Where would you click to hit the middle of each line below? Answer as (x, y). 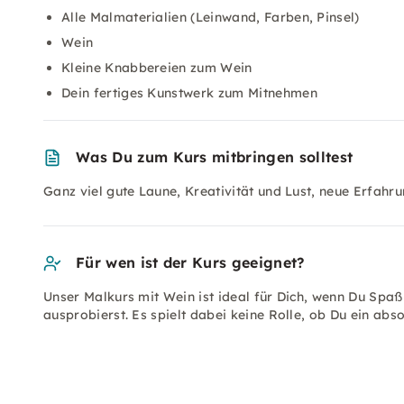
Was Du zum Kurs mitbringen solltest (215, 157)
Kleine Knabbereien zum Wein (157, 68)
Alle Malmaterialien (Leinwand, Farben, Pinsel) (211, 17)
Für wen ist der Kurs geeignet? (190, 262)
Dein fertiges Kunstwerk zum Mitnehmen (189, 93)
